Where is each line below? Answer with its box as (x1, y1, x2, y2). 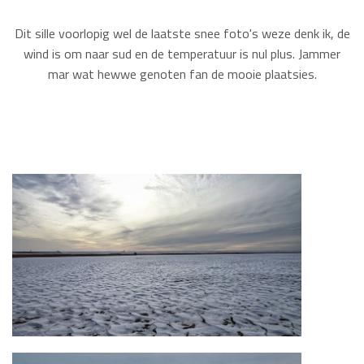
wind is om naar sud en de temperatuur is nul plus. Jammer (24, 44, 340, 63)
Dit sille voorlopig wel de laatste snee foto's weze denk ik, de (14, 24, 350, 43)
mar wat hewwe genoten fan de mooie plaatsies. (47, 64, 317, 84)
